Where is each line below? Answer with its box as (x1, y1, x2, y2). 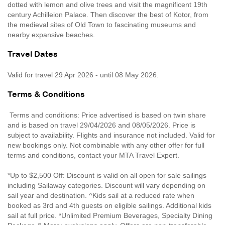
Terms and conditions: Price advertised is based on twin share (8, 110, 206, 119)
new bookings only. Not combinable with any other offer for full (8, 141, 204, 149)
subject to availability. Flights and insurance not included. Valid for (8, 131, 215, 139)
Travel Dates (8, 50, 58, 58)
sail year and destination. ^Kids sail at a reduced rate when (8, 191, 194, 199)
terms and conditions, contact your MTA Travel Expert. (8, 151, 183, 159)
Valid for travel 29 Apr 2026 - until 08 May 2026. (8, 70, 159, 79)
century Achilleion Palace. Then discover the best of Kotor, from (8, 10, 208, 19)
